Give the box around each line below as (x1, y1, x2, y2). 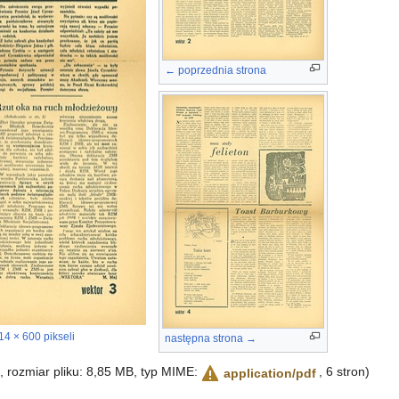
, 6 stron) (319, 364, 370, 379)
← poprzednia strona (165, 63, 266, 77)
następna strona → (165, 331, 256, 345)
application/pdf (224, 365, 316, 380)
